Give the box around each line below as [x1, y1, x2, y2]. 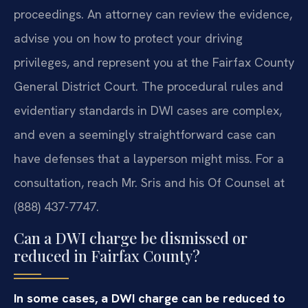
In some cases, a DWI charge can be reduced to [14, 289, 285, 306]
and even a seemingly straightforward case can [14, 126, 276, 143]
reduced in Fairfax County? [14, 245, 200, 266]
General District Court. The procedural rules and [14, 78, 283, 95]
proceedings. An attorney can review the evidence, [14, 6, 292, 23]
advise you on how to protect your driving [14, 30, 243, 47]
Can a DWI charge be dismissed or [14, 227, 247, 248]
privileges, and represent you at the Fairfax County [14, 54, 294, 71]
